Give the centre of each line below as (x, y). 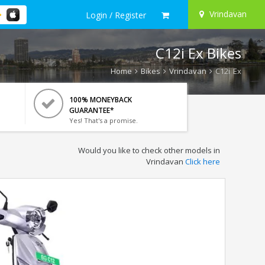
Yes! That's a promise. (103, 120)
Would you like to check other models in (149, 150)
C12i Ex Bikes (198, 53)
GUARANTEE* (91, 110)
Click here (202, 161)
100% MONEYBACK (100, 100)
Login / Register (116, 15)
